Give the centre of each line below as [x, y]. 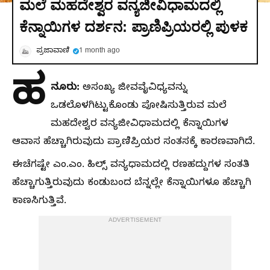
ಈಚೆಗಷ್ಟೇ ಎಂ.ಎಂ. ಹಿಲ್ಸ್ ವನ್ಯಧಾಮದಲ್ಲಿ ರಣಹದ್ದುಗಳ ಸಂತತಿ [131, 166]
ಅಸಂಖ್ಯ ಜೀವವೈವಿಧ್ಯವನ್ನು [133, 89]
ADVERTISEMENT [135, 221]
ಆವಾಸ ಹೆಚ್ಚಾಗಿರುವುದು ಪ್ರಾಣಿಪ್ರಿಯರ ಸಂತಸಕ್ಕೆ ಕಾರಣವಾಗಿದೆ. [133, 143]
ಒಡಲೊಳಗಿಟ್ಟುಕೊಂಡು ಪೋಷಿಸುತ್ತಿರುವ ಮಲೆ [139, 107]
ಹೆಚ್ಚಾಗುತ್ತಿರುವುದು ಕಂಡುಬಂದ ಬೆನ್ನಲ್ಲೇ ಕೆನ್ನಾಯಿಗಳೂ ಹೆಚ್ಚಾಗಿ [132, 184]
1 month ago [99, 52]
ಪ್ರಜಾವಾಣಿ [53, 52]
